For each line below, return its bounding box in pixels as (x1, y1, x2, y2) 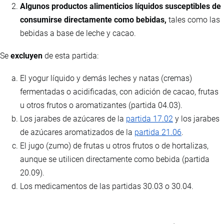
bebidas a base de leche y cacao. (20, 28, 136, 38)
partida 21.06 (134, 127, 181, 137)
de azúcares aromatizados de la (20, 127, 134, 137)
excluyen (10, 51, 42, 61)
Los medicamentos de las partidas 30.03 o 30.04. (20, 181, 193, 191)
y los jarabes (173, 114, 219, 124)
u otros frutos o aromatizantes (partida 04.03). (20, 100, 182, 110)
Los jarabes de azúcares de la (20, 114, 126, 124)
